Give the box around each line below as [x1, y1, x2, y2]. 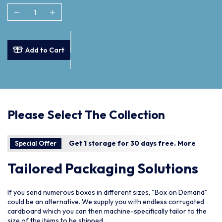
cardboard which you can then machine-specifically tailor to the [7, 207, 207, 216]
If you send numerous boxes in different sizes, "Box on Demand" [7, 188, 208, 197]
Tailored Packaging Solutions [7, 160, 198, 177]
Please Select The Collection [7, 107, 165, 122]
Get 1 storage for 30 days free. [68, 139, 177, 148]
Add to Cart [25, 45, 64, 55]
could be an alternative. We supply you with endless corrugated [7, 197, 204, 207]
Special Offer [15, 139, 56, 148]
